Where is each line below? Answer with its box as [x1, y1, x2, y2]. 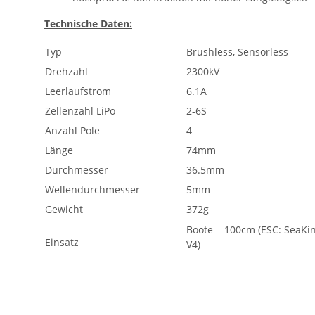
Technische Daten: [44, 17, 132, 31]
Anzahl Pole [45, 124, 100, 138]
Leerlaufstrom [45, 84, 111, 98]
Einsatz [45, 236, 79, 250]
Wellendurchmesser [45, 183, 140, 197]
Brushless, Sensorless [186, 45, 288, 59]
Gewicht [45, 202, 83, 217]
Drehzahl [45, 65, 88, 79]
